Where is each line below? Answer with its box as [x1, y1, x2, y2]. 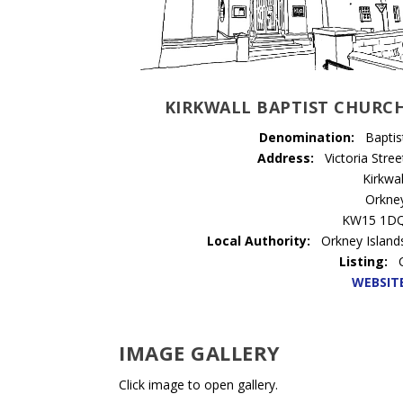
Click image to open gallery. [119, 376, 278, 394]
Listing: [339, 252, 389, 270]
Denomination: [259, 128, 355, 146]
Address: [257, 148, 315, 166]
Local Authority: [207, 231, 311, 249]
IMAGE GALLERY [119, 339, 281, 367]
